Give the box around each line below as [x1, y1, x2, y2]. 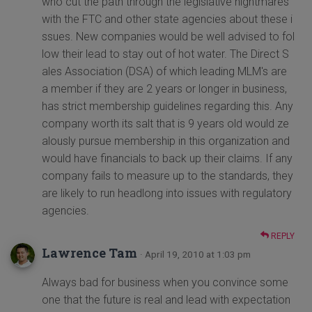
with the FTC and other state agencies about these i [42, 13, 292, 26]
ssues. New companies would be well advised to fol [42, 30, 295, 44]
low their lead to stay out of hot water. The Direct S [42, 47, 289, 61]
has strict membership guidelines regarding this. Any [42, 100, 293, 114]
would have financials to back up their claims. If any [42, 152, 292, 166]
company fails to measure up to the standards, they [42, 169, 293, 183]
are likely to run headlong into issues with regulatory [42, 187, 292, 201]
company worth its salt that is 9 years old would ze [42, 117, 289, 131]
